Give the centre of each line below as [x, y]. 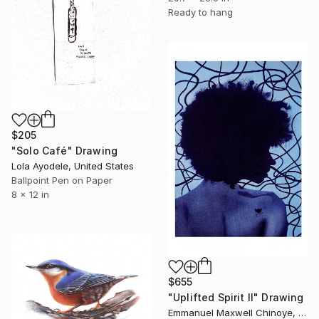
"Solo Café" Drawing [65, 150]
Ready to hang [200, 12]
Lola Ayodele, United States [73, 166]
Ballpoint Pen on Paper [62, 180]
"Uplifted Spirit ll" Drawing [236, 297]
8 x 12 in [30, 194]
